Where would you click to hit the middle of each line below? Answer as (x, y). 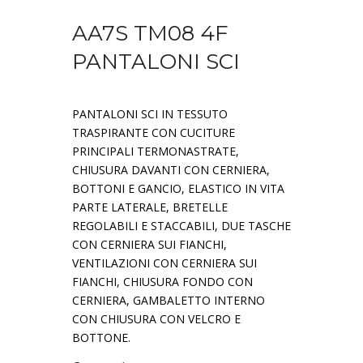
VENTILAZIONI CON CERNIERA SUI (164, 263)
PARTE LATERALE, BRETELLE (150, 207)
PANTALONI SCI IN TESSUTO (150, 114)
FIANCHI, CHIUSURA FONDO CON (162, 282)
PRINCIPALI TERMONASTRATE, (156, 152)
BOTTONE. (101, 338)
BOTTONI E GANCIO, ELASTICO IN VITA (178, 189)
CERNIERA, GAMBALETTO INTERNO (169, 301)
